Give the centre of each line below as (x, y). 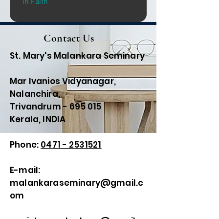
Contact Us (69, 38)
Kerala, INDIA (38, 119)
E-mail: (25, 170)
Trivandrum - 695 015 (56, 107)
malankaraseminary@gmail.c (77, 183)
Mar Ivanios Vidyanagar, (63, 81)
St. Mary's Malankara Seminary (77, 56)
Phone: (25, 145)
